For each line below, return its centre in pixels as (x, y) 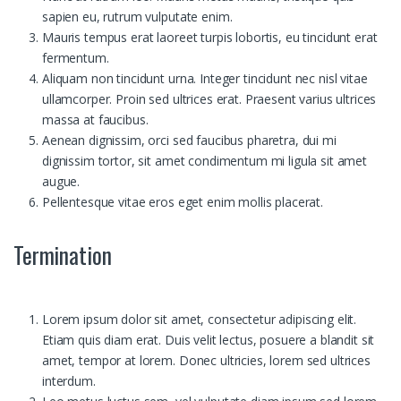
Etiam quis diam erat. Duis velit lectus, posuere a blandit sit (209, 340)
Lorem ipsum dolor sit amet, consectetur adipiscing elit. (200, 320)
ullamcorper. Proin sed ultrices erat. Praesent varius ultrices (209, 99)
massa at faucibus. (95, 120)
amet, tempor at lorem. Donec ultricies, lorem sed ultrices (206, 361)
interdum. (69, 381)
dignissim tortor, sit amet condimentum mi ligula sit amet (205, 161)
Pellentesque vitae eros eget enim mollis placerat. (183, 202)
